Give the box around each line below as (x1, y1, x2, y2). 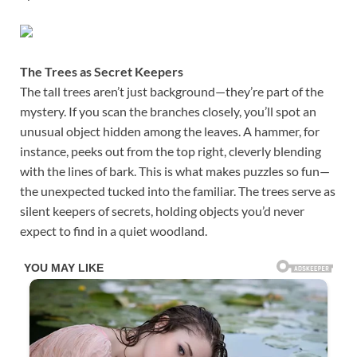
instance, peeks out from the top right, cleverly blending (20, 143, 321, 159)
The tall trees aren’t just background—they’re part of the (20, 84, 324, 100)
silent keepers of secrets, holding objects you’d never (20, 203, 304, 219)
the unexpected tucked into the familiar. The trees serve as (20, 183, 335, 199)
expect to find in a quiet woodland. (20, 223, 207, 239)
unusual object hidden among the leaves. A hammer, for (20, 124, 320, 139)
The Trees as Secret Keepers (20, 64, 183, 80)
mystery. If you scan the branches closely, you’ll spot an (20, 104, 316, 120)
